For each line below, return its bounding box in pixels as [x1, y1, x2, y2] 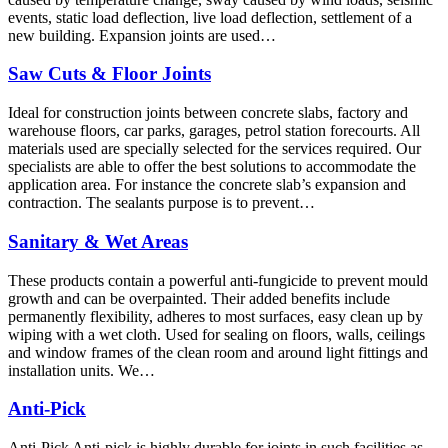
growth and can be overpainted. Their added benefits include [8, 289, 390, 307]
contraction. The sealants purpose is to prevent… [8, 194, 315, 212]
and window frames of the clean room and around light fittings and [8, 343, 428, 361]
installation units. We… [8, 361, 155, 379]
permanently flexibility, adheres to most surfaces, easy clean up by [8, 307, 423, 325]
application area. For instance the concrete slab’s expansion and [8, 176, 406, 194]
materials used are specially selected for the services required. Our [8, 140, 421, 158]
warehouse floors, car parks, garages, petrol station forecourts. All [8, 122, 420, 140]
